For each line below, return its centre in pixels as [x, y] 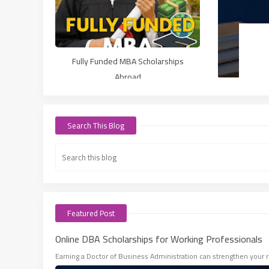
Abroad [128, 77]
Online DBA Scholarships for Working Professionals [159, 239]
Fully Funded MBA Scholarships [128, 61]
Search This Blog [96, 125]
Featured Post [91, 213]
